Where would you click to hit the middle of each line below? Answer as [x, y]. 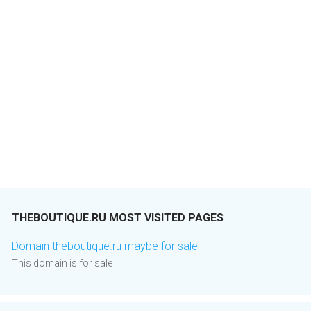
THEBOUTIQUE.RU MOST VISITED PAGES [118, 218]
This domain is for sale [62, 263]
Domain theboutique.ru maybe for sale [105, 246]
